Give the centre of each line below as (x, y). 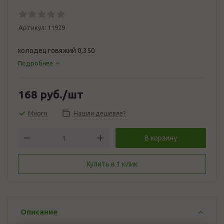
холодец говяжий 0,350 (56, 50)
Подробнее (35, 63)
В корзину (161, 138)
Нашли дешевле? (100, 113)
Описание (39, 212)
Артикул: (32, 27)
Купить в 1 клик (112, 164)
